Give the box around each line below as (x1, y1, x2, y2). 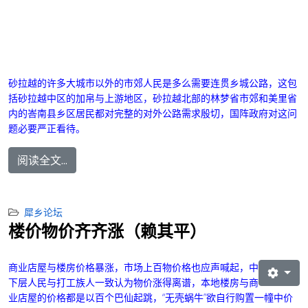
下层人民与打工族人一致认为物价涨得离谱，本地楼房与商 (8, 276, 258, 289)
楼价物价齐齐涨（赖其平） (8, 219, 206, 243)
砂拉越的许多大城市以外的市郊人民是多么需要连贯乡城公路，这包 (8, 76, 297, 90)
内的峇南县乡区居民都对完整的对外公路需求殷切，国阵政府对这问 (8, 107, 297, 120)
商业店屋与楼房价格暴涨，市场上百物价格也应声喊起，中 (8, 261, 258, 274)
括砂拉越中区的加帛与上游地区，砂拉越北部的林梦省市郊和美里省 (8, 91, 297, 105)
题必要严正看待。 (8, 122, 85, 135)
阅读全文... (17, 153, 67, 168)
